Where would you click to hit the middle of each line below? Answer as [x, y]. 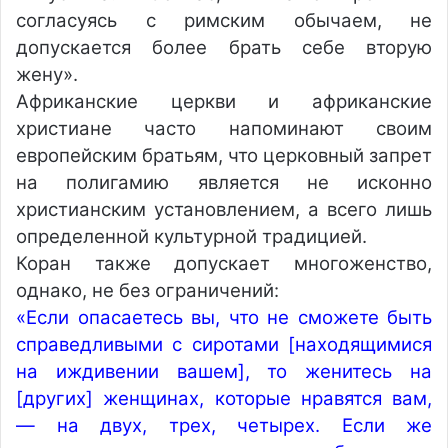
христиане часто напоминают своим [224, 128]
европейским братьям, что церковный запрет [224, 155]
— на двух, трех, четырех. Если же [224, 425]
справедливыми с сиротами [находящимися [224, 344]
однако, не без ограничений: [147, 290]
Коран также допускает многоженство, [224, 263]
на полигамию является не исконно [224, 182]
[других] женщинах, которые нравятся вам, [224, 398]
